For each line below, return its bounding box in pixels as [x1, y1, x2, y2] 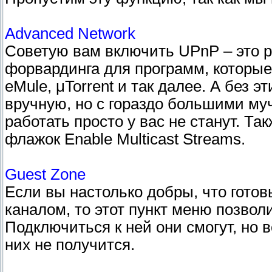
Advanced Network [5, 25, 135, 42]
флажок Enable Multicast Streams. [5, 131, 245, 148]
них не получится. [5, 236, 135, 254]
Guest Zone [5, 166, 86, 183]
